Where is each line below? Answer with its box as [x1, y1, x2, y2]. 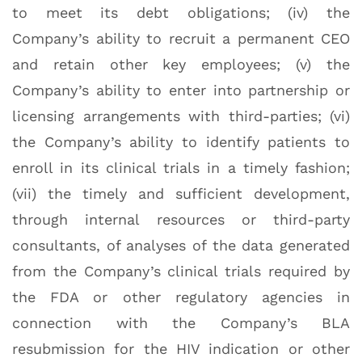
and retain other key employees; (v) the [12, 56, 350, 74]
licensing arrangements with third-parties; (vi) [12, 107, 350, 125]
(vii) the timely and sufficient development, [12, 185, 350, 203]
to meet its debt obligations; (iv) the [12, 4, 350, 22]
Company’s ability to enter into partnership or [12, 82, 350, 99]
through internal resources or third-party [12, 211, 350, 229]
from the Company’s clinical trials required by [12, 263, 350, 280]
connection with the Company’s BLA [12, 314, 350, 332]
